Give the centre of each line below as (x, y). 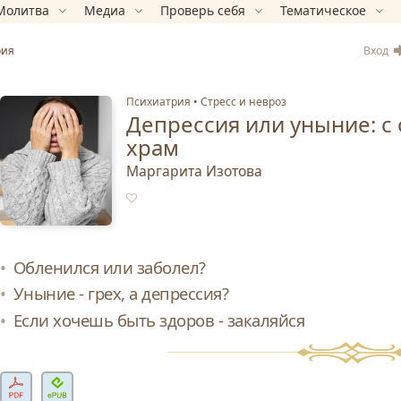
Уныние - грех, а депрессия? (121, 294)
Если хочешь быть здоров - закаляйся (159, 320)
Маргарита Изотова (194, 171)
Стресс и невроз (243, 102)
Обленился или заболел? (109, 267)
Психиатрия (158, 102)
